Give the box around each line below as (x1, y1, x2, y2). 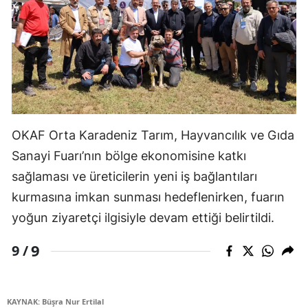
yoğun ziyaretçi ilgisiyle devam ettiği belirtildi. (12, 210, 274, 225)
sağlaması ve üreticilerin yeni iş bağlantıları (12, 169, 257, 184)
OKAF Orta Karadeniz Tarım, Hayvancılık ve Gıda (12, 128, 294, 143)
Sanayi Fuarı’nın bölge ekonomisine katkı (12, 148, 246, 164)
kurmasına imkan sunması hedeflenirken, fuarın (12, 190, 285, 205)
